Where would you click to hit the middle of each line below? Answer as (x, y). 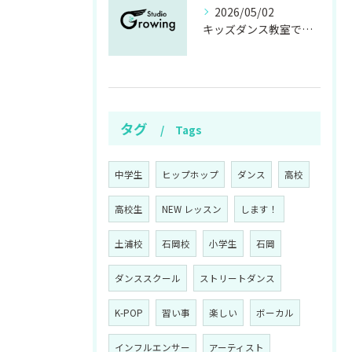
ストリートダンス (237, 278)
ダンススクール (148, 278)
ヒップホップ (190, 174)
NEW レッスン (192, 209)
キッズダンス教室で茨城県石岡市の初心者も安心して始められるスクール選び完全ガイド (307, 29)
